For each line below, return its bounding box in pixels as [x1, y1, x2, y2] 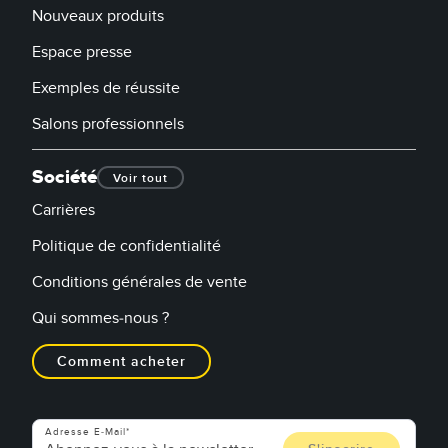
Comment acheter [57, 352, 186, 370]
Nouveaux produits [32, 5, 164, 26]
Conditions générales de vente [32, 271, 247, 292]
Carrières [32, 199, 95, 220]
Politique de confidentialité [32, 235, 221, 256]
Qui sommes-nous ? [32, 307, 169, 328]
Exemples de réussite [32, 77, 180, 98]
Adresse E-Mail [45, 425, 126, 438]
